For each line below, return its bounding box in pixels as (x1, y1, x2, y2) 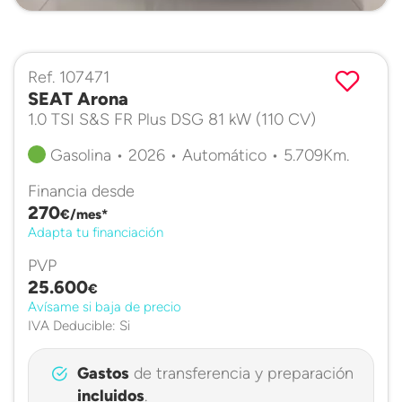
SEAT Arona (28, 88, 128, 109)
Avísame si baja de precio (28, 298, 181, 315)
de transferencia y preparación (128, 363, 354, 383)
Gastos (76, 363, 129, 383)
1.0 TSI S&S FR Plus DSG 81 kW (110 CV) (28, 109, 316, 129)
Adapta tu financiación (28, 223, 163, 240)
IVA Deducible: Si (28, 317, 130, 334)
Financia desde (28, 181, 135, 201)
